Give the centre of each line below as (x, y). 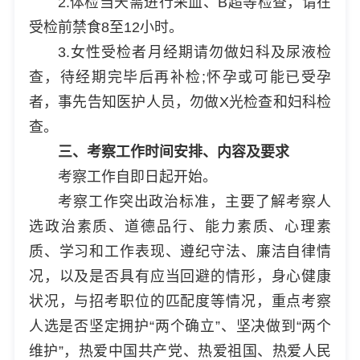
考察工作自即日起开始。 (137, 176)
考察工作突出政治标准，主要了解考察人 (194, 201)
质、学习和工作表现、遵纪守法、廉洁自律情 (180, 251)
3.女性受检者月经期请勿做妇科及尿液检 (194, 52)
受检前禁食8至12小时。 (106, 27)
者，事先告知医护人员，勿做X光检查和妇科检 (180, 102)
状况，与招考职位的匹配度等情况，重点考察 (180, 301)
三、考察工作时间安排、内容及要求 (173, 151)
